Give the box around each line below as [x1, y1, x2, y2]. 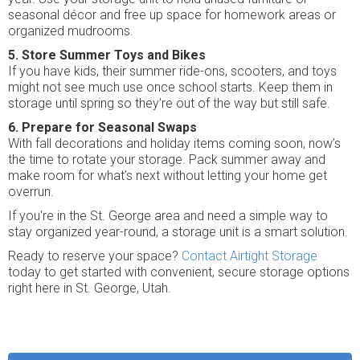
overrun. [8, 184, 54, 199]
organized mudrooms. [8, 23, 133, 39]
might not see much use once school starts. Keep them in [8, 80, 333, 95]
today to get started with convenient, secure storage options [8, 264, 350, 280]
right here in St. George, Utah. [8, 280, 171, 296]
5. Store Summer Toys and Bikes [8, 47, 206, 63]
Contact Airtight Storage [182, 248, 317, 264]
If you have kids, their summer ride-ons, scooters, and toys [8, 63, 337, 79]
